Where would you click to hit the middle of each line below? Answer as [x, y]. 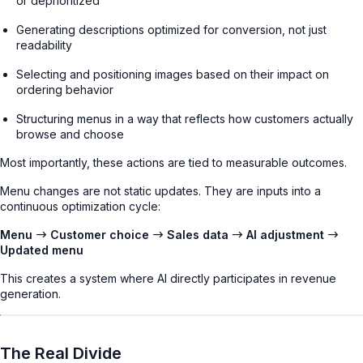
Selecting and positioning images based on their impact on [173, 74]
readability [44, 45]
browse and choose [70, 134]
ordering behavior [65, 89]
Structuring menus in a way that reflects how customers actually [185, 118]
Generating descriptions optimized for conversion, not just [171, 29]
